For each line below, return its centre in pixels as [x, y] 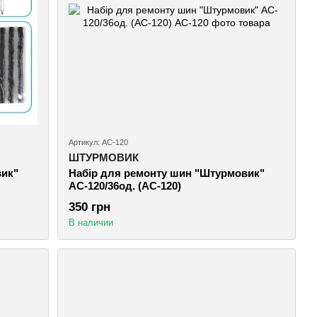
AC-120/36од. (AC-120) [125, 185]
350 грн [90, 207]
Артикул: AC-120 [99, 142]
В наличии [91, 222]
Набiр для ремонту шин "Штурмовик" [167, 173]
